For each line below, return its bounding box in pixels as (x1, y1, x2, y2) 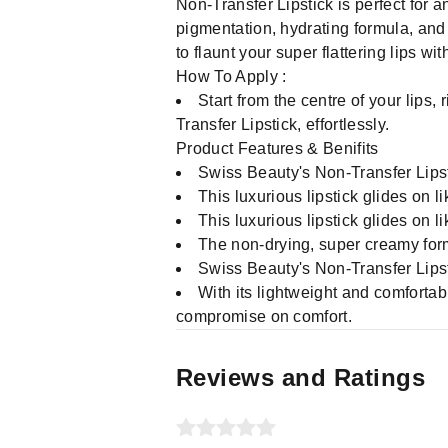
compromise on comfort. (176, 308, 353, 325)
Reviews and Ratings (176, 364, 426, 391)
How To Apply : (176, 68, 287, 85)
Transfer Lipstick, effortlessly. (176, 116, 390, 133)
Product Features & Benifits (176, 140, 379, 157)
